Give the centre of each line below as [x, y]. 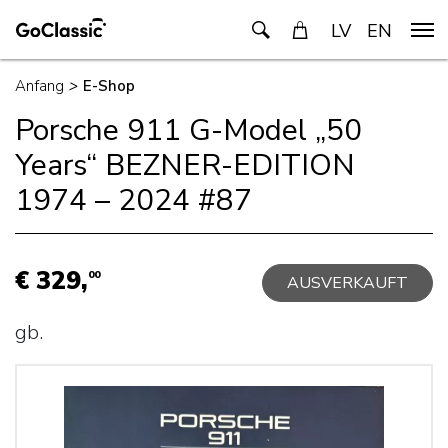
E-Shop [109, 86]
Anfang [39, 86]
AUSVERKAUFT [347, 283]
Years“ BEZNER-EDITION [185, 165]
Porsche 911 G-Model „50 [188, 130]
